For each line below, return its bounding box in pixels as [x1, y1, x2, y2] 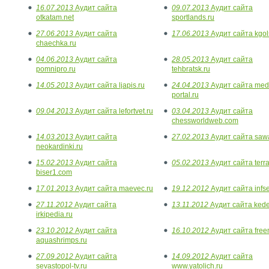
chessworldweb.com [172, 116, 238, 125]
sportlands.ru [172, 13, 214, 22]
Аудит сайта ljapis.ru [73, 81, 145, 89]
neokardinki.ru [36, 142, 83, 151]
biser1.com [36, 168, 72, 177]
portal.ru [172, 91, 199, 99]
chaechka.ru [36, 39, 76, 47]
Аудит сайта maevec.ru [73, 184, 153, 193]
